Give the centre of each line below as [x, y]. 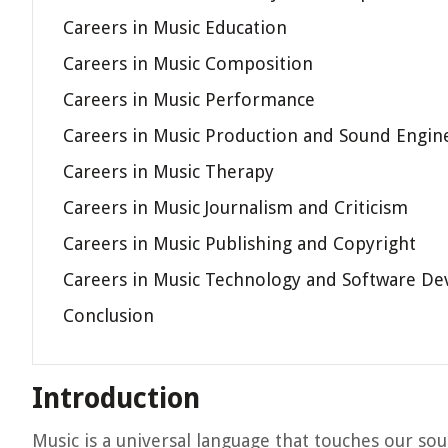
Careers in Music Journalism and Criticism [235, 207]
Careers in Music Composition [188, 63]
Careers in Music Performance [189, 99]
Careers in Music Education [175, 27]
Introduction [116, 398]
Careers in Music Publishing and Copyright [239, 243]
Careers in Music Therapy [168, 171]
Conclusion [108, 315]
